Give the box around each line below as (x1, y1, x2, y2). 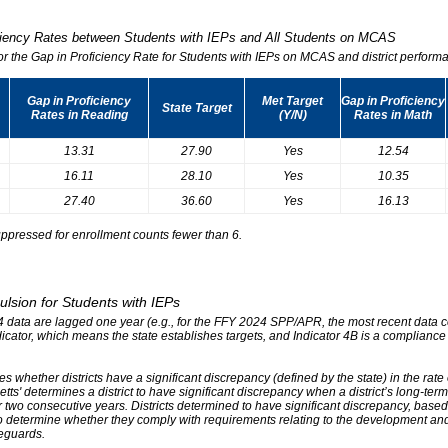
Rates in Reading (30, 107, 128, 122)
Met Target (262, 93, 323, 108)
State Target (161, 100, 232, 115)
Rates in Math (354, 107, 432, 122)
